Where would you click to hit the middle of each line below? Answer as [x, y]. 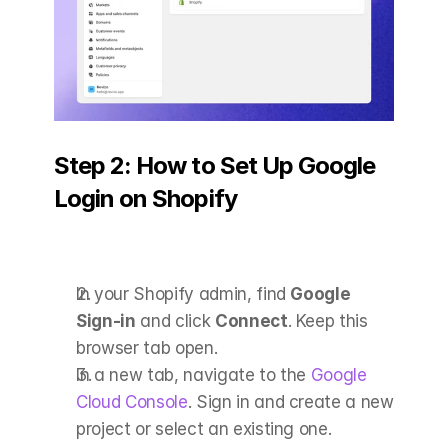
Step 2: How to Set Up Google [215, 165]
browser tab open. [147, 347]
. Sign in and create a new [290, 401]
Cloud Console [132, 401]
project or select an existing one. [204, 428]
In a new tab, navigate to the [191, 374]
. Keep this [327, 320]
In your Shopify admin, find [183, 293]
